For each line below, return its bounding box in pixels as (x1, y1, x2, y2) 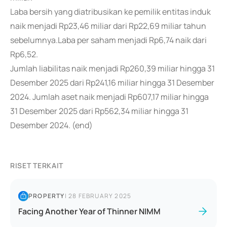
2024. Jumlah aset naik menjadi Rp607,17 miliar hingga (10, 91, 209, 102)
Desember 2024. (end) (10, 120, 93, 131)
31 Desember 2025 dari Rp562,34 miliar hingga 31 (10, 105, 188, 117)
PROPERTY (28, 192, 65, 200)
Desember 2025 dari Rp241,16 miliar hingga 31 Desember (10, 77, 214, 88)
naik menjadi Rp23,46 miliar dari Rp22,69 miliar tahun (10, 20, 206, 31)
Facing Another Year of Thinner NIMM (18, 206, 161, 217)
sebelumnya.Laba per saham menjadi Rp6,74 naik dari (10, 34, 207, 46)
